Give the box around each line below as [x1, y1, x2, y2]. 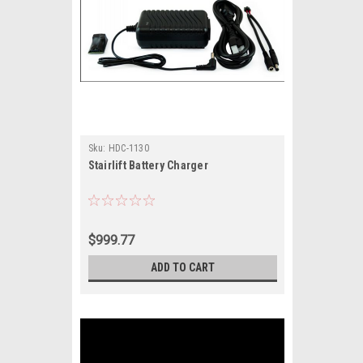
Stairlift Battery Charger [88, 159, 208, 172]
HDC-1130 [108, 143, 149, 154]
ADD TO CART [150, 261, 215, 274]
